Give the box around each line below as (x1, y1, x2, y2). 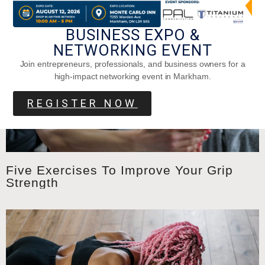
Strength (6, 176, 59, 190)
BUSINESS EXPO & (65, 25, 200, 44)
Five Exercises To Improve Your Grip (6, 163, 233, 177)
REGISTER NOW (27, 96, 138, 109)
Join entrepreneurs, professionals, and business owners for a (20, 59, 245, 69)
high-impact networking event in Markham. (54, 71, 211, 81)
